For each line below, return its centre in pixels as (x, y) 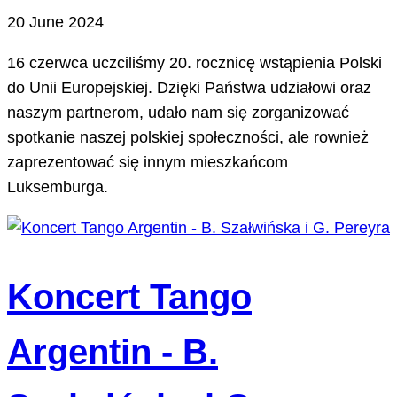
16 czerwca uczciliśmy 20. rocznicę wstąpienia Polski (195, 63)
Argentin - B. (113, 352)
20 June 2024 (55, 23)
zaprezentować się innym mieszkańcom (148, 163)
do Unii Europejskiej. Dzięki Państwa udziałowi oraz (189, 88)
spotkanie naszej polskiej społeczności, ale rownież (188, 138)
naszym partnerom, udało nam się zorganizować (178, 113)
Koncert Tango (129, 297)
